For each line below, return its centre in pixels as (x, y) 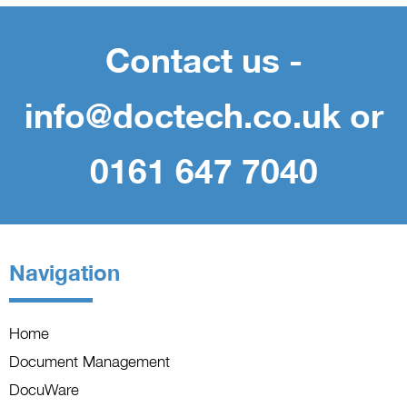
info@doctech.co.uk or (203, 115)
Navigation (65, 273)
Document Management (89, 361)
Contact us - (203, 60)
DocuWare (44, 389)
